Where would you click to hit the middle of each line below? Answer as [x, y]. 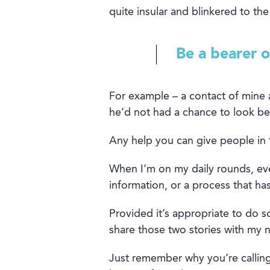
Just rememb [140, 259]
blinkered [214, 12]
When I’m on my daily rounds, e [186, 170]
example [149, 97]
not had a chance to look [194, 113]
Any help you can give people [181, 141]
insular [152, 12]
